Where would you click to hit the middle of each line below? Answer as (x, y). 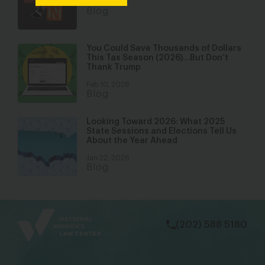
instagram (166, 199)
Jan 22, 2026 (108, 158)
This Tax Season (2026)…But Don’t (157, 58)
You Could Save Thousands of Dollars (164, 49)
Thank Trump (114, 67)
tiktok (192, 199)
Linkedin (232, 199)
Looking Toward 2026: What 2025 (156, 122)
